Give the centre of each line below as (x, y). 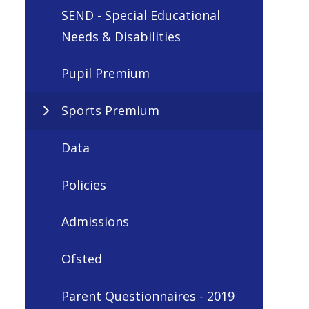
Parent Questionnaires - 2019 (148, 296)
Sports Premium (110, 111)
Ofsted (82, 259)
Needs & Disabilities (121, 36)
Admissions (95, 222)
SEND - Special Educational (141, 15)
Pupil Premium (106, 73)
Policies (84, 185)
